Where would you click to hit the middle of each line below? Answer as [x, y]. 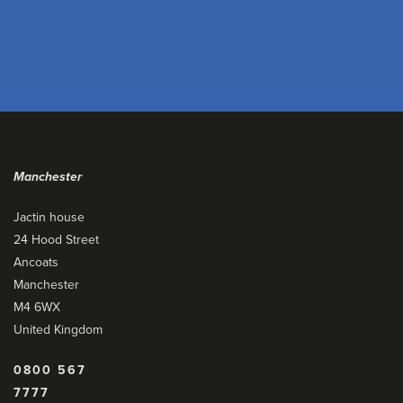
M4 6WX [37, 307]
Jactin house [49, 217]
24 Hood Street [56, 240]
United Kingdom [58, 330]
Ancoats [36, 262]
